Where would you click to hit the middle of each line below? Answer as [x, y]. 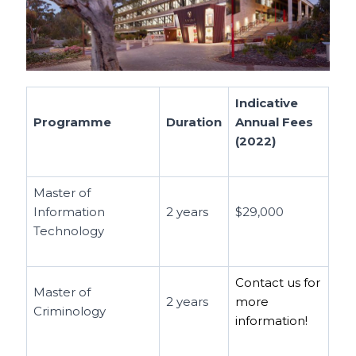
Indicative [267, 103]
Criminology [70, 311]
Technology [69, 230]
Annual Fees [275, 122]
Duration [194, 122]
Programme [74, 122]
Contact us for [278, 282]
